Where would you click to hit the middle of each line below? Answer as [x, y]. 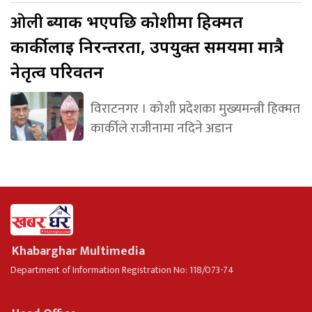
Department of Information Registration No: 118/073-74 [122, 270]
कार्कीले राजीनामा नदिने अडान [161, 128]
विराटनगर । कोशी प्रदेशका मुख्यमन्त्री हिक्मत [195, 108]
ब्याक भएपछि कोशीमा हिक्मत [145, 21]
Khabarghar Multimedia [78, 251]
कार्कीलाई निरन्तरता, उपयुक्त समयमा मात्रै [147, 46]
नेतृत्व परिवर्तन [57, 71]
